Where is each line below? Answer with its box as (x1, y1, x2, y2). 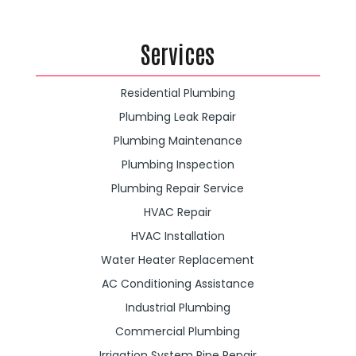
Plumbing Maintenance (113, 133, 242, 149)
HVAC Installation (130, 228, 225, 244)
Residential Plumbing (120, 85, 235, 101)
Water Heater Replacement (101, 252, 255, 268)
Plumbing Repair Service (111, 180, 245, 196)
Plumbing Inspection (121, 157, 234, 172)
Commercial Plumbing (115, 323, 241, 339)
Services (141, 37, 215, 68)
